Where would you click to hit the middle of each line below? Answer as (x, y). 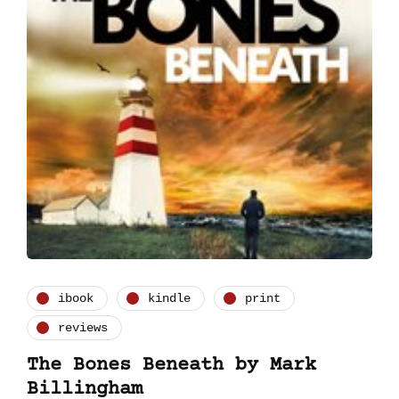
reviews (83, 327)
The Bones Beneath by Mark (171, 366)
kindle (169, 298)
